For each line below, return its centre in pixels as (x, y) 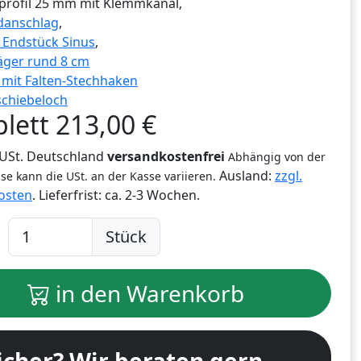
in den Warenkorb (147, 294)
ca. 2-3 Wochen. (152, 195)
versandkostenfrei (166, 157)
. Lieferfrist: (68, 195)
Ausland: (245, 176)
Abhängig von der (277, 157)
